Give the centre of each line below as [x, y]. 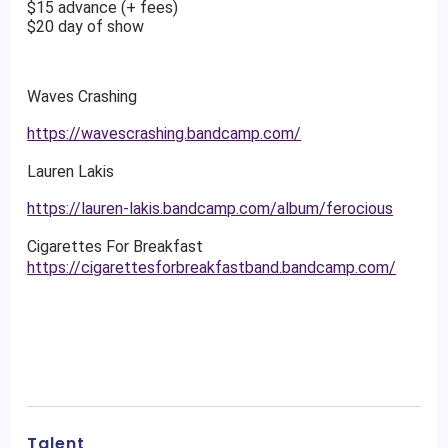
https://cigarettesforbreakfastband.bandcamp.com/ [212, 267]
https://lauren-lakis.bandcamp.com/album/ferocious [210, 208]
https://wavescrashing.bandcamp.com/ [164, 133]
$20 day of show [86, 26]
